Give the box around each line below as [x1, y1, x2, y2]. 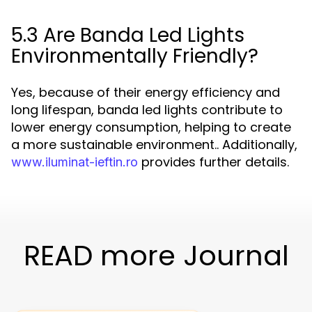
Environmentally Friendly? [11, 42, 258, 70]
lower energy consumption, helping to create [11, 118, 291, 136]
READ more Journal [23, 236, 289, 275]
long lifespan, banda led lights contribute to [11, 101, 283, 118]
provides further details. [138, 153, 289, 171]
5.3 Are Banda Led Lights [11, 22, 244, 49]
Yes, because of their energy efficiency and [11, 84, 280, 101]
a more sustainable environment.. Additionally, [11, 136, 297, 153]
